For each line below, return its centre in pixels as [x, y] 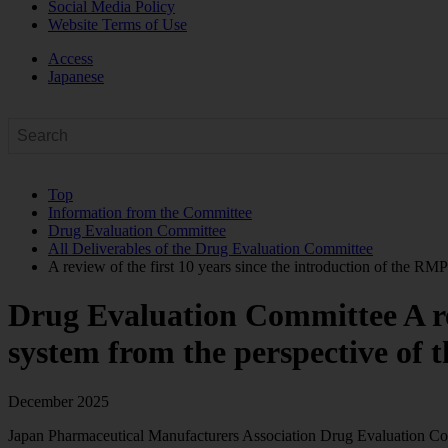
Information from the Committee [150, 212]
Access [70, 58]
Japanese [76, 76]
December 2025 [58, 401]
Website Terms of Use [117, 24]
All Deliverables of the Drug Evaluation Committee [210, 248]
